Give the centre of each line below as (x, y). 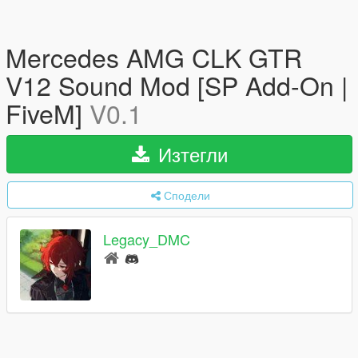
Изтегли (190, 154)
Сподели (187, 195)
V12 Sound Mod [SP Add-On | (177, 85)
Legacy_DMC (147, 239)
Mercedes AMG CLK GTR (154, 57)
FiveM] (48, 113)
